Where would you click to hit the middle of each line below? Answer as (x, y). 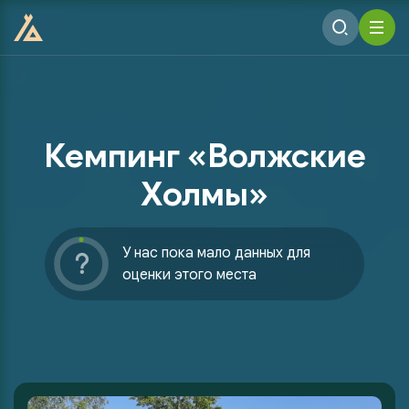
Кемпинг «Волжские (204, 156)
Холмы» (204, 194)
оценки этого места (189, 275)
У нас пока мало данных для (216, 253)
